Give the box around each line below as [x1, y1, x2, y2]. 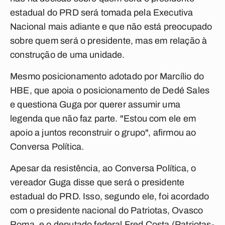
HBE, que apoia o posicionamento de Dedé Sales [10, 85, 210, 95]
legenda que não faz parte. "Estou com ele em [10, 114, 196, 124]
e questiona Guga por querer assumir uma [10, 99, 181, 109]
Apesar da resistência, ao [10, 163, 115, 173]
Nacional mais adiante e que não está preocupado [10, 22, 212, 32]
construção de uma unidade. [10, 50, 125, 60]
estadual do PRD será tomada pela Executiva [10, 8, 193, 18]
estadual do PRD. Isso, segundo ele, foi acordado [10, 191, 209, 201]
